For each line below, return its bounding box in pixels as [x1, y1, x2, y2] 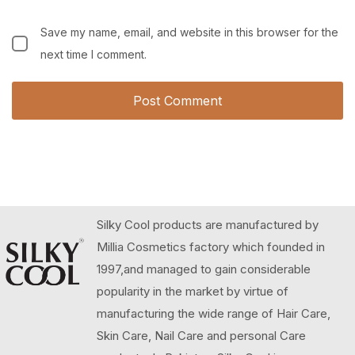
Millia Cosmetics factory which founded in [97, 239, 325, 254]
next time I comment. [40, 47, 147, 61]
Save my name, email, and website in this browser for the [40, 25, 338, 39]
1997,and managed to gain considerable [97, 261, 311, 277]
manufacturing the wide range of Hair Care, [97, 305, 330, 321]
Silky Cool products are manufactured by [97, 216, 319, 232]
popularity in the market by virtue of [97, 283, 288, 299]
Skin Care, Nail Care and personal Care [97, 327, 306, 343]
